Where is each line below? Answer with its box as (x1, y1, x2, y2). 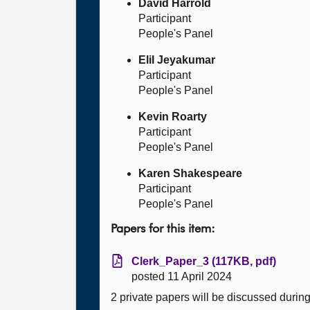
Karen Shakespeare (138, 167, 242, 179)
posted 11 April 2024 (131, 271, 232, 282)
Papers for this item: (111, 223, 215, 235)
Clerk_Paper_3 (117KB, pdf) (131, 255, 276, 267)
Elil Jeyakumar (138, 54, 215, 66)
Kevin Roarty (138, 111, 207, 122)
